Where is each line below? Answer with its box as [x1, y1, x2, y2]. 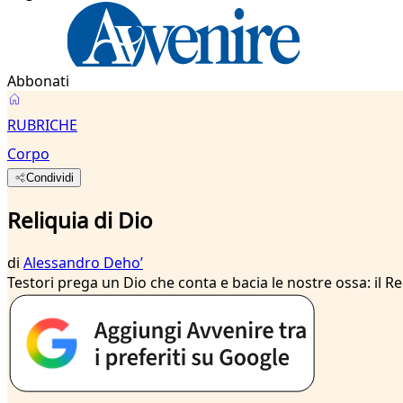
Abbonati [7, 71, 69, 91]
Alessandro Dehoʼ [23, 252, 143, 273]
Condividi [26, 171, 75, 184]
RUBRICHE [7, 115, 77, 135]
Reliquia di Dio [7, 204, 153, 235]
